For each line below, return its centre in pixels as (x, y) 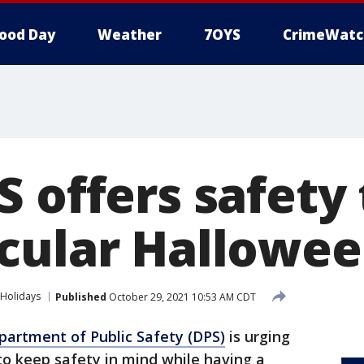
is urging (258, 336)
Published (81, 297)
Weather (130, 35)
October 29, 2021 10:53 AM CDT (181, 297)
